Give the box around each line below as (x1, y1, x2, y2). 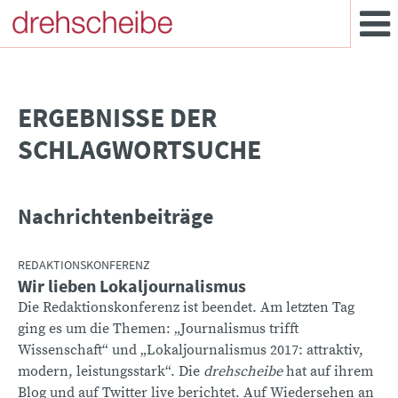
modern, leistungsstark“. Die (18, 362, 203, 381)
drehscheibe (203, 362, 286, 381)
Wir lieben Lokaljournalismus (18, 275, 246, 298)
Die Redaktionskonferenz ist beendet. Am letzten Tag (18, 298, 354, 317)
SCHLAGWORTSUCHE (18, 132, 261, 167)
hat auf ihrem (286, 362, 373, 381)
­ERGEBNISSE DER (18, 100, 217, 135)
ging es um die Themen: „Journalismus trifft (18, 320, 298, 338)
